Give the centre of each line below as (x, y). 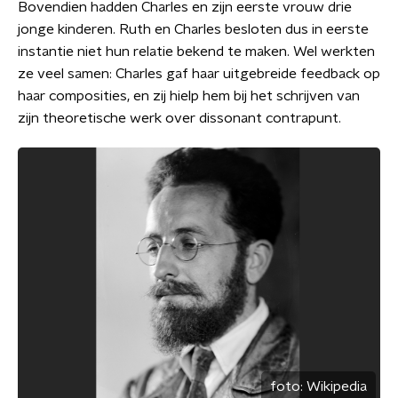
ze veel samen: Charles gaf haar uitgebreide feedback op (199, 73)
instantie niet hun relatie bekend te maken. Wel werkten (196, 51)
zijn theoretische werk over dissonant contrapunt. (179, 118)
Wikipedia (337, 387)
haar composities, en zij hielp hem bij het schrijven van (189, 96)
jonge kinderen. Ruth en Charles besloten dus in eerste (193, 29)
